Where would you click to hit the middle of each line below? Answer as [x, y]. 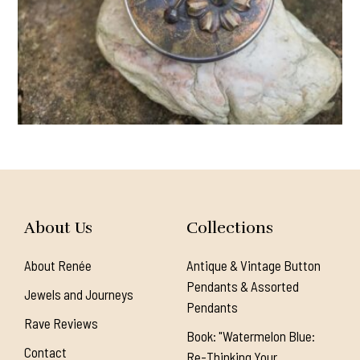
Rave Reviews [61, 323]
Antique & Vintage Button [253, 265]
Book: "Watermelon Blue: [250, 335]
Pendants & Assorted [242, 286]
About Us [58, 227]
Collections [229, 227]
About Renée [58, 265]
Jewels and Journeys [79, 294]
